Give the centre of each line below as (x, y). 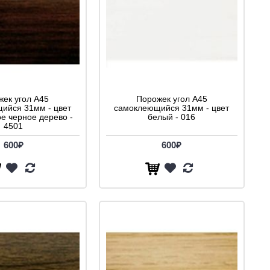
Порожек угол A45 (171, 99)
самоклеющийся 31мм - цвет (171, 108)
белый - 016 (171, 117)
